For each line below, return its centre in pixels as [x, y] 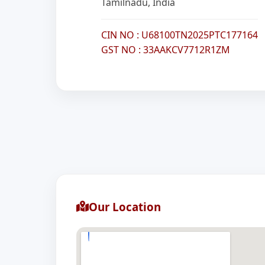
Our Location [125, 206]
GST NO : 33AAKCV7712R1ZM [166, 50]
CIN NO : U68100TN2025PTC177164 [180, 35]
